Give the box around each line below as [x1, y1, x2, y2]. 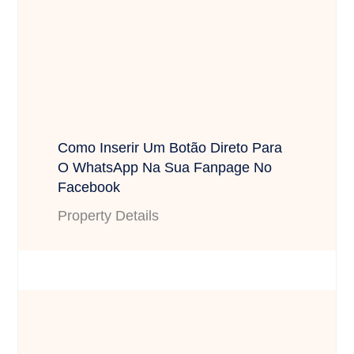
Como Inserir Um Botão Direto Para [58, 139, 283, 156]
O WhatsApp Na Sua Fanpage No [58, 159, 273, 175]
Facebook [58, 179, 121, 195]
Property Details [58, 207, 160, 224]
